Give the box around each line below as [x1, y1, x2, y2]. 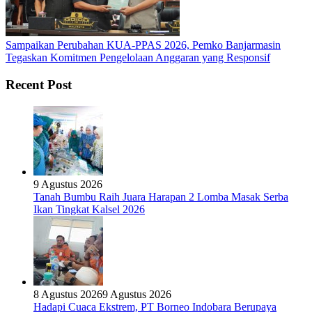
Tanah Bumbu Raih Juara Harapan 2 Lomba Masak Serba [33, 190, 288, 203]
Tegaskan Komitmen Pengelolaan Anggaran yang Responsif [6, 52, 270, 64]
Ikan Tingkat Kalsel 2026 [33, 203, 145, 215]
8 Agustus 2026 [33, 288, 102, 300]
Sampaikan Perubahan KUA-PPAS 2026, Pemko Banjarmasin [6, 39, 281, 52]
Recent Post [6, 77, 72, 92]
